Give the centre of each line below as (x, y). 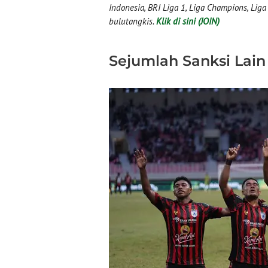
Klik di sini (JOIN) (188, 21)
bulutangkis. (133, 21)
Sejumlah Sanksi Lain (187, 61)
